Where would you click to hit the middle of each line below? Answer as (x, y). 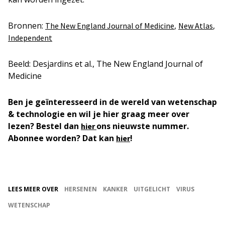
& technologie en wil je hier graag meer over (99, 114)
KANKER (115, 189)
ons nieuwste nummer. (143, 126)
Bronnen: (27, 26)
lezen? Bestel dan (44, 126)
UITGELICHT (152, 189)
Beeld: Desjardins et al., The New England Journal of (105, 64)
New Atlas (196, 26)
